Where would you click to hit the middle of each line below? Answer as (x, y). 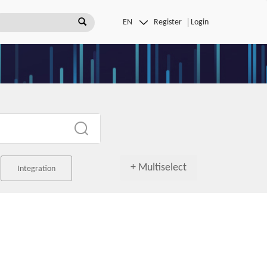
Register (168, 22)
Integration (36, 169)
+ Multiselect (159, 168)
